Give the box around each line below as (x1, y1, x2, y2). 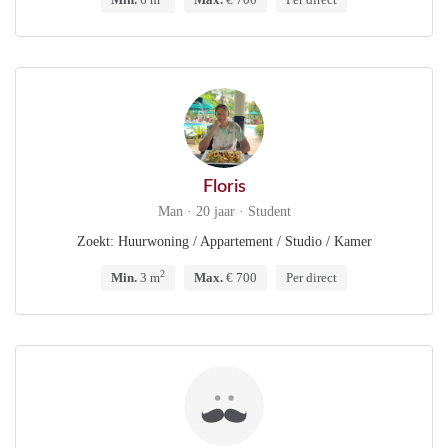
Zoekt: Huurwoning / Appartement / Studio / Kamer (76, 234, 372, 249)
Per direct (286, 270, 337, 285)
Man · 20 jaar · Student (157, 204, 291, 219)
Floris (202, 178, 246, 196)
